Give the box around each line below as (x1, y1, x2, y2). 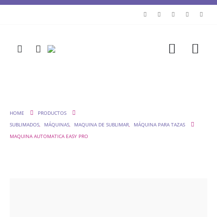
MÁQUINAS (44, 121, 69, 128)
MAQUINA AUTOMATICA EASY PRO (10, 133, 88, 139)
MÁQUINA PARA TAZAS (134, 121, 185, 128)
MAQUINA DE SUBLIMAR (74, 121, 129, 128)
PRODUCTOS (38, 109, 66, 116)
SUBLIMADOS (10, 121, 39, 128)
